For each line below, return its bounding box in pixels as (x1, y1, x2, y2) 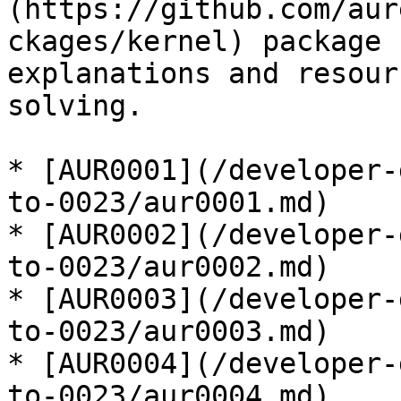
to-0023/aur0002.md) (7, 251, 330, 283)
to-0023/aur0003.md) (7, 315, 330, 347)
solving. (7, 90, 143, 122)
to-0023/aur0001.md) (7, 186, 330, 218)
